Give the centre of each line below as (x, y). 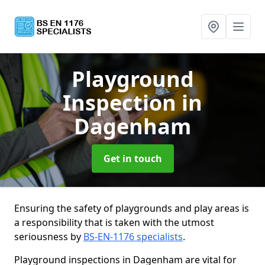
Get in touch (132, 159)
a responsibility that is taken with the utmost (114, 222)
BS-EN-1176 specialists (133, 237)
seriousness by (49, 237)
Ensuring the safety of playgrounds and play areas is (132, 208)
